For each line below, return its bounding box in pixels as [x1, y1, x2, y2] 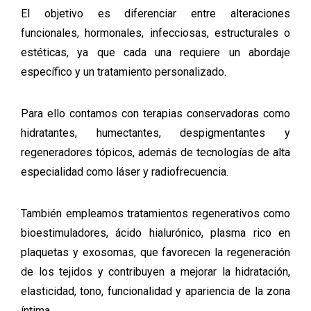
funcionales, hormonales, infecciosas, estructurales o [21, 26, 290, 40]
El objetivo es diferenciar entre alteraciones [21, 7, 290, 20]
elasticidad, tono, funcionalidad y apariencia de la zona [21, 285, 290, 298]
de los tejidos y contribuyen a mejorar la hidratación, [21, 265, 290, 278]
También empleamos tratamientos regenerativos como [21, 207, 290, 220]
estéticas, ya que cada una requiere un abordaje [21, 46, 290, 59]
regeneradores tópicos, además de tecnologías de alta [21, 146, 290, 159]
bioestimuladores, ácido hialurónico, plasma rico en [21, 226, 290, 239]
